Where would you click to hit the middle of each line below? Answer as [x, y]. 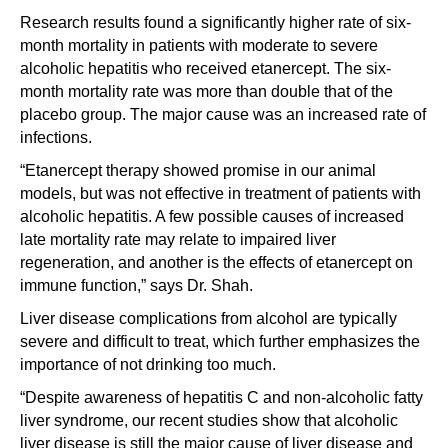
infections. [56, 137]
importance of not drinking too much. [148, 364]
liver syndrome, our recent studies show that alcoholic [209, 420]
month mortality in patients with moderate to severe [199, 45]
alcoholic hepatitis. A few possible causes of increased [212, 216]
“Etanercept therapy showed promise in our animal [198, 170]
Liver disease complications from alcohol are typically [208, 318]
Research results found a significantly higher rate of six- [215, 22]
